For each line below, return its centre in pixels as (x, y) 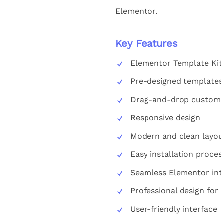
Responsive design (165, 117)
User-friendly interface (173, 209)
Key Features (146, 43)
